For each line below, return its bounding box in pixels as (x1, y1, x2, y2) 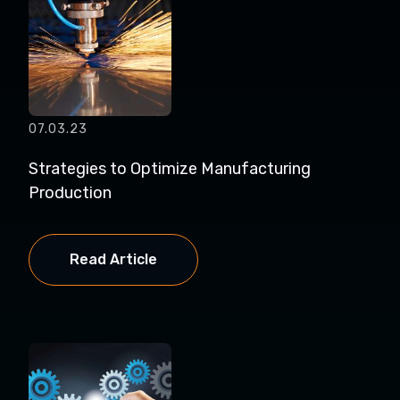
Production (29, 183, 112, 203)
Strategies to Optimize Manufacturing (29, 159, 311, 179)
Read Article (70, 251, 157, 268)
